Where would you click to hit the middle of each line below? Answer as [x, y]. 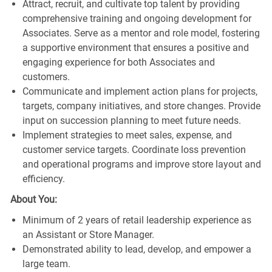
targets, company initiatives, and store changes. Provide [141, 106]
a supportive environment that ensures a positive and [135, 47]
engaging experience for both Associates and [118, 62]
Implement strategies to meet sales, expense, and [127, 135]
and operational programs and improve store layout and [141, 164]
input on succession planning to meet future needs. [131, 120]
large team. [46, 263]
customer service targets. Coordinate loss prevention [134, 149]
